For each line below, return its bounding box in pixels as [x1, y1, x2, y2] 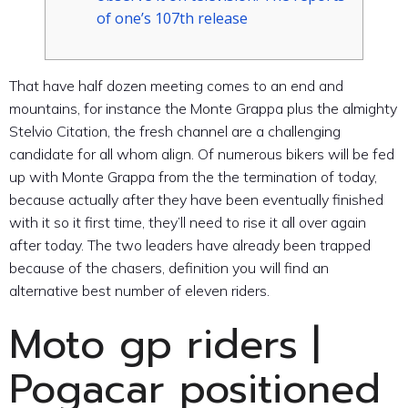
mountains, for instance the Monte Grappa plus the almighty [9, 99, 397, 117]
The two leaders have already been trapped [87, 236, 371, 254]
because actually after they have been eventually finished [9, 190, 383, 209]
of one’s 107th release [97, 8, 248, 28]
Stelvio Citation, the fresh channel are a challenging [9, 122, 341, 140]
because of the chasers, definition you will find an [9, 259, 329, 277]
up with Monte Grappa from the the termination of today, [9, 168, 377, 186]
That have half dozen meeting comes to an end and [9, 76, 343, 95]
